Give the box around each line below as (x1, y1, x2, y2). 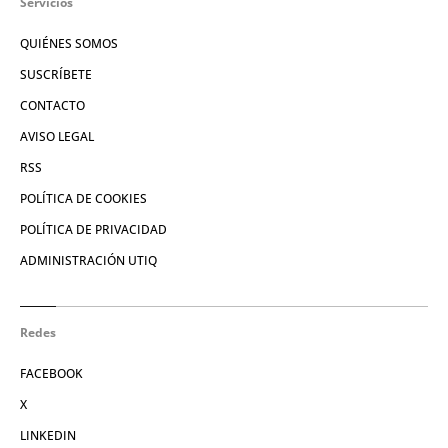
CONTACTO (20, 97, 85, 115)
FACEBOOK (20, 365, 83, 383)
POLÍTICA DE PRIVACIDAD (20, 221, 167, 239)
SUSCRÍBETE (20, 66, 92, 84)
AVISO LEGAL (20, 128, 94, 146)
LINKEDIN (20, 427, 76, 445)
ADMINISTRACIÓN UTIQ (20, 252, 157, 270)
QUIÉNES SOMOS (20, 35, 118, 53)
